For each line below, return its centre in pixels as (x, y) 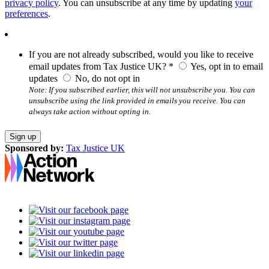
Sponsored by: (34, 148)
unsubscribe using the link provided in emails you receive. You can (137, 101)
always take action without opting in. (90, 112)
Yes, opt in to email (226, 67)
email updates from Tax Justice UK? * (101, 67)
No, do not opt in (106, 79)
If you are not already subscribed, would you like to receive (141, 55)
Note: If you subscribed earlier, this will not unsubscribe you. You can (142, 90)
